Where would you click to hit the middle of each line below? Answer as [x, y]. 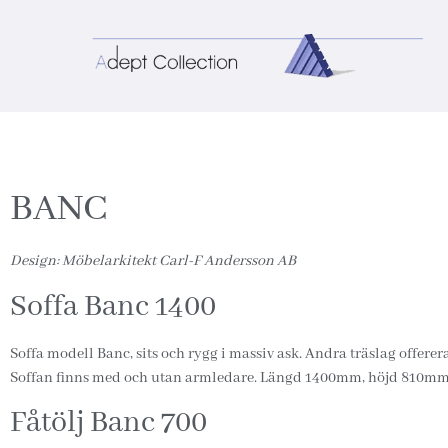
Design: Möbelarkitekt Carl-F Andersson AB [153, 261]
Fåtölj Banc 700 [108, 422]
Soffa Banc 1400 [113, 306]
